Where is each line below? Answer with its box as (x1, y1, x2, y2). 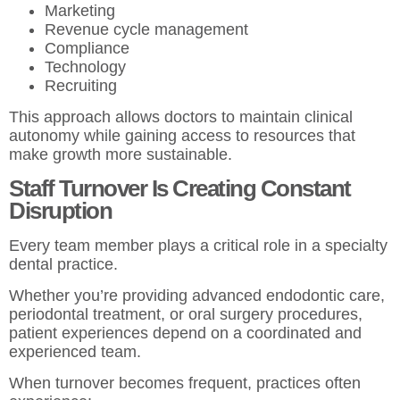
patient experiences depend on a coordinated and (9, 324, 362, 343)
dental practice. (9, 254, 118, 273)
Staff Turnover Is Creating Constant (9, 174, 351, 202)
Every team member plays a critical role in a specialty (9, 236, 387, 254)
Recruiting (45, 76, 121, 95)
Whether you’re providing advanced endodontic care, (9, 287, 385, 305)
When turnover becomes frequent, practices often (9, 374, 361, 393)
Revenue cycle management (45, 20, 253, 38)
